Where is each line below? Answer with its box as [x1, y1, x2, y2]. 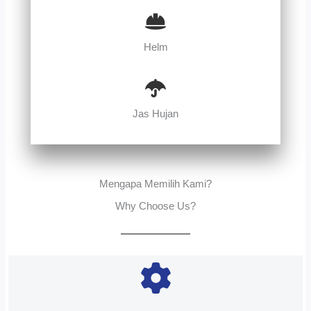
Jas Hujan [133, 108, 178, 119]
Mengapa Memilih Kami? [99, 178, 212, 190]
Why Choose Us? [115, 200, 196, 212]
